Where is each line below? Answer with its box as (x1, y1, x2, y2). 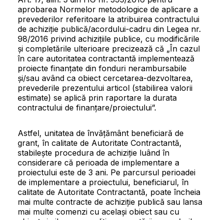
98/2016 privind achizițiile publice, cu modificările (18, 34, 199, 44)
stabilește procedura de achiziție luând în (18, 148, 169, 158)
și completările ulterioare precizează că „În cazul (18, 44, 200, 54)
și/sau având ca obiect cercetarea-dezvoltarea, (18, 73, 193, 83)
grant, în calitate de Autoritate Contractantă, (18, 138, 182, 148)
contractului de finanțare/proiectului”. (18, 103, 156, 113)
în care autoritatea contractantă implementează (18, 54, 194, 64)
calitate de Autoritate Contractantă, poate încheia (18, 187, 200, 197)
